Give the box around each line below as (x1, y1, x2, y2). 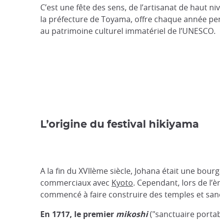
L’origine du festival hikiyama (40, 119, 202, 130)
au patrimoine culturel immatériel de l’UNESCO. (40, 26, 216, 36)
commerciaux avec (40, 177, 111, 188)
